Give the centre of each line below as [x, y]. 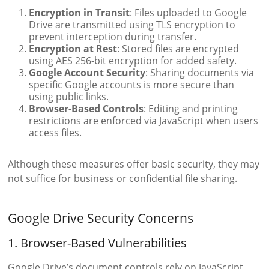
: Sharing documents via [200, 73]
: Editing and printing [191, 109]
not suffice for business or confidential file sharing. [123, 179]
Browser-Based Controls [86, 109]
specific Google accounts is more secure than [132, 85]
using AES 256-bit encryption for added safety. [133, 61]
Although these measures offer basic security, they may [134, 164]
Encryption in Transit [80, 13]
